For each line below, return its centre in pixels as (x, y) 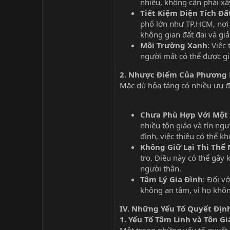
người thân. (161, 169)
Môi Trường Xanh (174, 45)
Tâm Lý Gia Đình (171, 179)
